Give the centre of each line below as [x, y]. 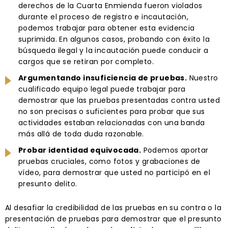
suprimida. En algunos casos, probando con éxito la [114, 39]
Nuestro [203, 78]
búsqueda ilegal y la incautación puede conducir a [113, 50]
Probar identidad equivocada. [80, 150]
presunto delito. [48, 183]
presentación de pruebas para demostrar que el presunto [113, 219]
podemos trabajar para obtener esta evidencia [107, 28]
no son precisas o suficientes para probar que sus [112, 111]
